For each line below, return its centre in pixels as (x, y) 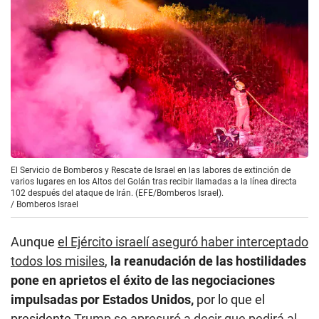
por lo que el (229, 300)
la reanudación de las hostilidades (208, 261)
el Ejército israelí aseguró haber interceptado (183, 242)
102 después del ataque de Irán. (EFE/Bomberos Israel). (117, 193)
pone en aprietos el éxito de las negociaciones (143, 281)
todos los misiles (58, 261)
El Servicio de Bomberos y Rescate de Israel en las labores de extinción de (151, 171)
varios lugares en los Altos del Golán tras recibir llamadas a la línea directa (154, 182)
